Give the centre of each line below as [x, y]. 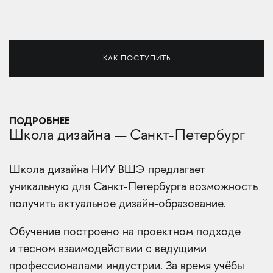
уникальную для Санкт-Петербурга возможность [133, 188]
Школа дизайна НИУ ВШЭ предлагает [107, 171]
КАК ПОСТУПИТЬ [136, 59]
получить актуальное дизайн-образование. [118, 205]
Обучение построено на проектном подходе [125, 233]
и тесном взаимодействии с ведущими [108, 250]
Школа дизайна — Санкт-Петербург [127, 136]
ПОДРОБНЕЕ [39, 121]
